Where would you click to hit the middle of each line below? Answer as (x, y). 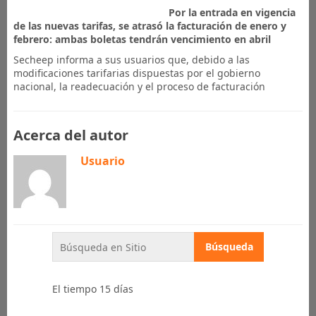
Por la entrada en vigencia (232, 13)
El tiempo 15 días (93, 289)
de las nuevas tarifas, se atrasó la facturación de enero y (150, 26)
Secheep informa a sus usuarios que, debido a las (131, 60)
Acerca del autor (71, 135)
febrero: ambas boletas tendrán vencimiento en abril (142, 39)
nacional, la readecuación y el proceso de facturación (139, 87)
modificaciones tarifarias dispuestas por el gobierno (136, 73)
